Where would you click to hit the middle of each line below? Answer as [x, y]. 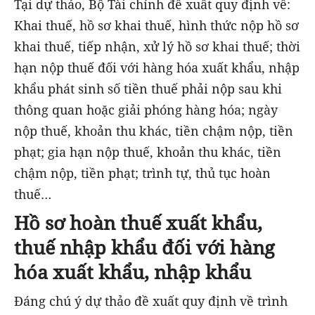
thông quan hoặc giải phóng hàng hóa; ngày [146, 110]
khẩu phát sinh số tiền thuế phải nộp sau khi [148, 89]
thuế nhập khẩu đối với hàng [144, 247]
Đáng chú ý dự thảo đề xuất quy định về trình [151, 301]
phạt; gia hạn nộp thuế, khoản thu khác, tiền [148, 152]
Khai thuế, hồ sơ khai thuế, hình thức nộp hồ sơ [156, 26]
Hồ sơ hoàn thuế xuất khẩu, [138, 223]
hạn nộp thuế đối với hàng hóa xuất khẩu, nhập [157, 68]
